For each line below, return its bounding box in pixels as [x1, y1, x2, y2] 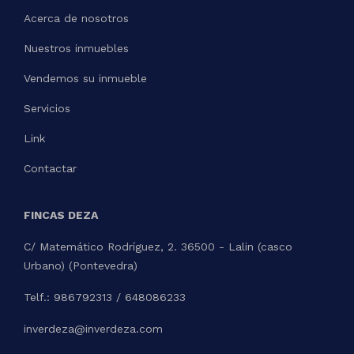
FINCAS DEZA [24, 209, 98, 221]
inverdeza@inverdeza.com [24, 322, 163, 335]
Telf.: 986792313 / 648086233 [24, 291, 186, 303]
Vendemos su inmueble [24, 72, 147, 85]
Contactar [24, 162, 77, 175]
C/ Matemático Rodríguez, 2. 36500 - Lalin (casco [24, 240, 292, 253]
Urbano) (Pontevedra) [24, 259, 137, 272]
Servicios [24, 102, 70, 115]
